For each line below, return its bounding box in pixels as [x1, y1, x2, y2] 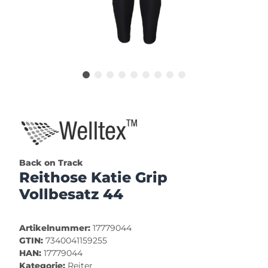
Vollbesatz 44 [19, 185, 123, 203]
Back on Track [19, 157, 83, 169]
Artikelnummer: [19, 223, 93, 234]
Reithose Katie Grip [19, 169, 167, 187]
